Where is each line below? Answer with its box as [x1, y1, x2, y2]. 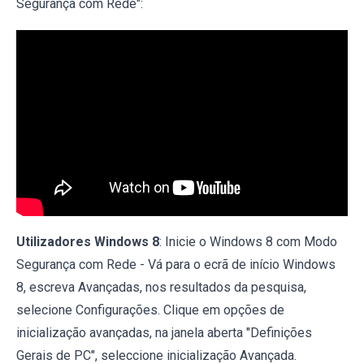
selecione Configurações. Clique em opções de [16, 302, 284, 318]
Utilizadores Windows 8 [16, 234, 159, 250]
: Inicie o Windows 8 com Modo [159, 234, 337, 250]
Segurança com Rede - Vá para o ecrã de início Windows [16, 257, 336, 273]
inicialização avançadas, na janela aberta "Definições [16, 325, 312, 341]
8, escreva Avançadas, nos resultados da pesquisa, [16, 279, 306, 296]
